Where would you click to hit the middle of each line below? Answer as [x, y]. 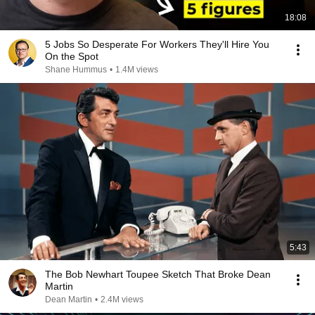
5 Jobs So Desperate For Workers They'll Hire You [157, 44]
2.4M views [122, 300]
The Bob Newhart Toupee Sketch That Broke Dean [158, 274]
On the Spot [72, 56]
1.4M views [137, 70]
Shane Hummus [76, 70]
